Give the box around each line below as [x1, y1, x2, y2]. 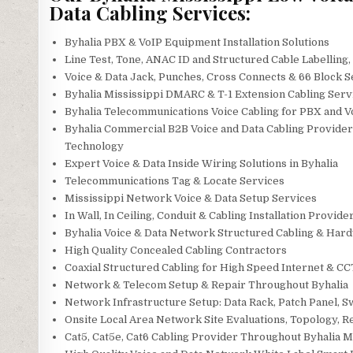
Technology [64, 139, 124, 152]
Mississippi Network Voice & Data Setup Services [64, 191, 317, 204]
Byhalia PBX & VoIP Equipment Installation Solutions [64, 35, 329, 48]
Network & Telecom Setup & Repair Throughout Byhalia [64, 278, 348, 291]
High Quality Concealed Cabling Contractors [64, 243, 287, 256]
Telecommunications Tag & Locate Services [64, 174, 284, 187]
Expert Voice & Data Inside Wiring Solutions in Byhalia [64, 157, 338, 169]
